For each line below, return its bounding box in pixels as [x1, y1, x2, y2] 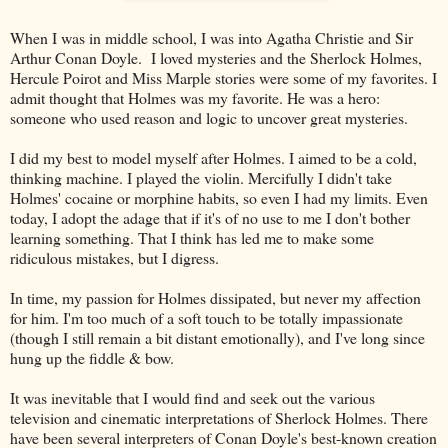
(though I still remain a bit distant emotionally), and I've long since [10, 326, 425, 348]
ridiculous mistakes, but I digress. [10, 246, 219, 268]
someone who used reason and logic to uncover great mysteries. [10, 106, 413, 128]
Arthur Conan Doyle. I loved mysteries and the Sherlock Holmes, [10, 46, 422, 68]
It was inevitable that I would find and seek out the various [10, 386, 375, 408]
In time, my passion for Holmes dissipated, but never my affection [10, 286, 421, 308]
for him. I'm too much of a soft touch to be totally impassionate [10, 306, 403, 328]
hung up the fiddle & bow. [10, 346, 174, 368]
